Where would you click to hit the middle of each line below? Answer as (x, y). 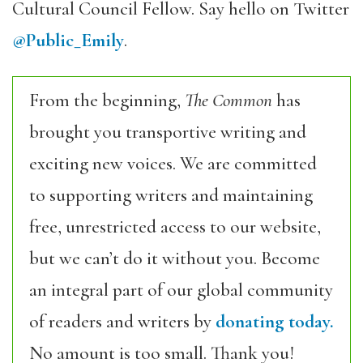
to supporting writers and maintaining (171, 195)
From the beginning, (107, 100)
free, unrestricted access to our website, (175, 226)
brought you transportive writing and (168, 132)
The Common (228, 100)
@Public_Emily (68, 40)
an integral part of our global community (181, 290)
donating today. (275, 321)
